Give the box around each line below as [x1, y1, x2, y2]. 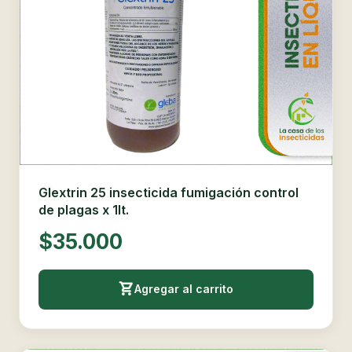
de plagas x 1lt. [38, 201, 129, 218]
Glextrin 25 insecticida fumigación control [38, 184, 299, 200]
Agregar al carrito [134, 282, 233, 296]
